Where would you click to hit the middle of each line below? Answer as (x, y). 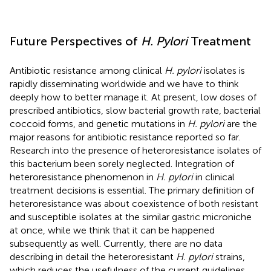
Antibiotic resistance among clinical (87, 70)
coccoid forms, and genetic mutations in (99, 123)
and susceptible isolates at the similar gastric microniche (131, 217)
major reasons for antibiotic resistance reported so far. (125, 137)
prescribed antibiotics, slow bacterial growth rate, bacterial (135, 110)
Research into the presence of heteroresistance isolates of (135, 150)
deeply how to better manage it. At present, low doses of (133, 97)
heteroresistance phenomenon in (83, 177)
